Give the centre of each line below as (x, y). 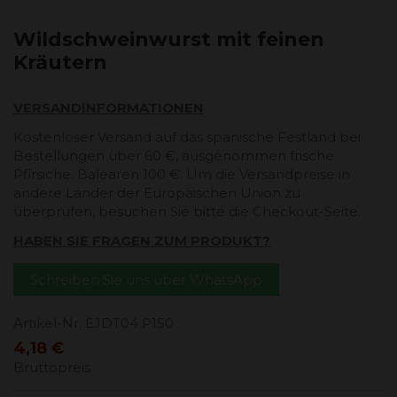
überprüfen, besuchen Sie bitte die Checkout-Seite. (189, 212)
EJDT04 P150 (129, 323)
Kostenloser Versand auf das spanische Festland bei (187, 137)
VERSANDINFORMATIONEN (109, 108)
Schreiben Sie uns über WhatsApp (146, 279)
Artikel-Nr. (47, 323)
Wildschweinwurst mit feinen (169, 40)
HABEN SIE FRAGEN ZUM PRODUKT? (142, 241)
